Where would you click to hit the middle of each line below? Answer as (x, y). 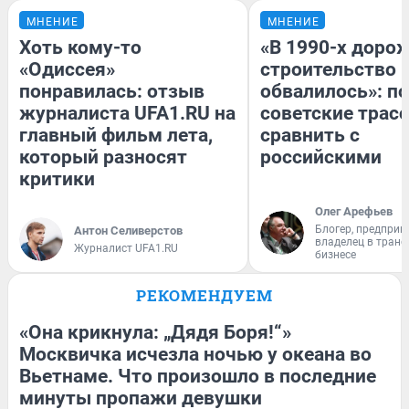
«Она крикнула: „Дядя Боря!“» (155, 332)
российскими (321, 157)
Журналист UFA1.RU (126, 248)
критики (57, 178)
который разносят (103, 157)
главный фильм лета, (116, 135)
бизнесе (336, 254)
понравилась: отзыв (112, 91)
